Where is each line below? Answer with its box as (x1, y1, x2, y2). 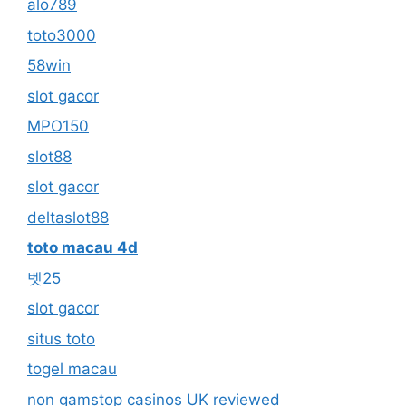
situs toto (27, 329, 95, 348)
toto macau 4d (27, 238, 138, 256)
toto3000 (27, 25, 96, 44)
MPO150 (27, 117, 89, 135)
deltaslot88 (27, 208, 109, 227)
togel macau (27, 360, 117, 378)
